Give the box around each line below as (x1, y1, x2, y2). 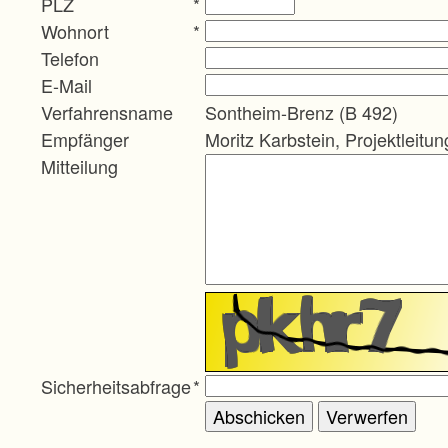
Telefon (41, 44, 99, 71)
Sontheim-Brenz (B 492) (205, 98, 398, 125)
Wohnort (41, 17, 109, 44)
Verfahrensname (41, 98, 173, 125)
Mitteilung (41, 152, 118, 179)
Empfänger (41, 125, 129, 152)
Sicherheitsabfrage (41, 372, 191, 399)
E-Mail (41, 71, 92, 98)
